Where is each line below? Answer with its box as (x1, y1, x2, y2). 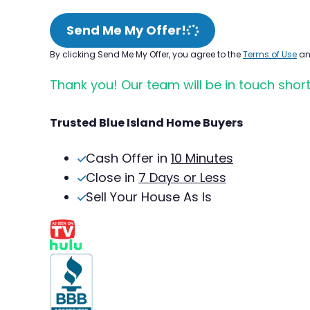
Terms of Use (243, 48, 297, 60)
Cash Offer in (86, 149, 171, 167)
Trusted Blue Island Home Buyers (50, 114, 243, 131)
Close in (86, 168, 138, 186)
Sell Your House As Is (86, 188, 212, 206)
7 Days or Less (138, 168, 226, 186)
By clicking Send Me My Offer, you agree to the (50, 48, 243, 60)
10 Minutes (171, 149, 233, 167)
